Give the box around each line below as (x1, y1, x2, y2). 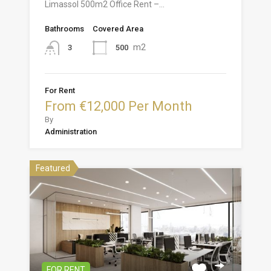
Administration (45, 127, 97, 137)
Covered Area (93, 24, 143, 33)
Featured (36, 163, 70, 174)
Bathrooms (45, 24, 84, 33)
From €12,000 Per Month (45, 99, 192, 114)
